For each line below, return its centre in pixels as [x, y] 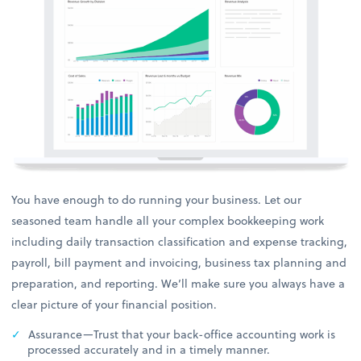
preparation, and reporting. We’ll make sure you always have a [178, 283]
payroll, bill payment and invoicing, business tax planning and [179, 262]
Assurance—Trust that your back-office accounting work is [180, 334]
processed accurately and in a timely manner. [149, 349]
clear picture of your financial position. [114, 304]
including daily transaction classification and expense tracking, [180, 241]
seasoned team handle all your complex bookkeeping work [168, 220]
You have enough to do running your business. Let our [157, 199]
